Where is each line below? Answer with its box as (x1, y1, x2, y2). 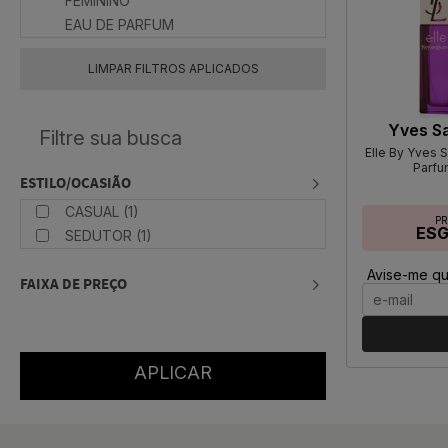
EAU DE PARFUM (65, 16, 174, 34)
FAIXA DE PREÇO (20, 274, 127, 296)
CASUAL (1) (65, 203, 139, 221)
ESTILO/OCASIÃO (20, 173, 131, 195)
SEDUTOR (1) (65, 227, 152, 245)
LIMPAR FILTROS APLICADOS (87, 61, 259, 77)
